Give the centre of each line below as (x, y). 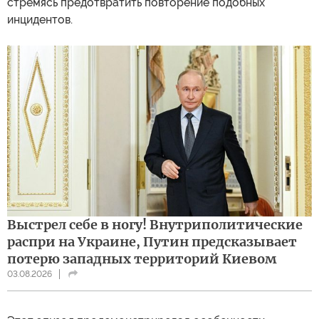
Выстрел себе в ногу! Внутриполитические (155, 225)
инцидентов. (40, 19)
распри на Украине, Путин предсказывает (152, 242)
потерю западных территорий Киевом (142, 259)
